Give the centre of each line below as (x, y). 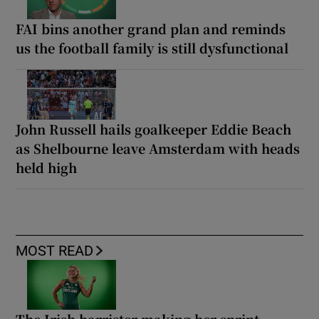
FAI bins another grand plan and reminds (151, 29)
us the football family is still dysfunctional (152, 48)
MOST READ (55, 251)
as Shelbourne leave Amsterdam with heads (158, 148)
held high (47, 168)
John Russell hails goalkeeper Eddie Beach (154, 129)
